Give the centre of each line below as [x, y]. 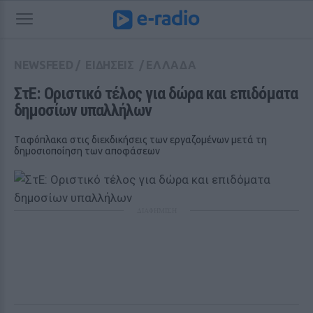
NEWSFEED [44, 65]
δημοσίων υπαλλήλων [83, 110]
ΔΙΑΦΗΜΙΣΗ [156, 210]
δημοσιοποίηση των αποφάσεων [87, 151]
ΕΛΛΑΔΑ [171, 65]
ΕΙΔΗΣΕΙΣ [110, 65]
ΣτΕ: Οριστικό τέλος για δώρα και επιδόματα [156, 94]
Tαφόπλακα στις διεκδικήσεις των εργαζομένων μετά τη [140, 140]
